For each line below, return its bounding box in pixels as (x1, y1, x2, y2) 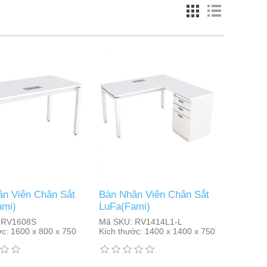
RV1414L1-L (132, 217, 182, 226)
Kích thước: (98, 226, 142, 236)
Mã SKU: (98, 217, 132, 226)
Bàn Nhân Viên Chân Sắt (98, 189, 209, 200)
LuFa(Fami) (98, 201, 150, 212)
